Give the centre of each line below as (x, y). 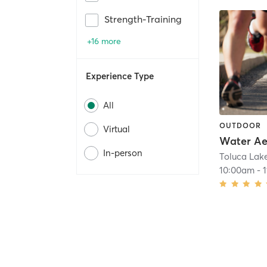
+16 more (104, 41)
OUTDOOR (240, 125)
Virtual (117, 129)
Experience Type (120, 76)
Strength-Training (143, 19)
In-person (123, 153)
